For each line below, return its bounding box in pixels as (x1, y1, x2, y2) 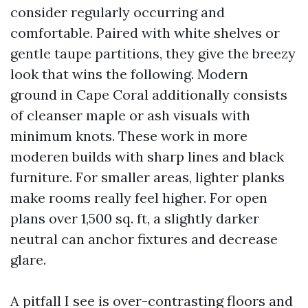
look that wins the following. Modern (10, 65, 248, 82)
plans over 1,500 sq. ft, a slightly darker (10, 210, 259, 227)
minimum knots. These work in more (10, 127, 247, 144)
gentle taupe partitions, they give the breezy (10, 45, 296, 62)
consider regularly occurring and (10, 3, 225, 21)
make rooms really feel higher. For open (10, 189, 267, 206)
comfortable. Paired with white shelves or (10, 24, 280, 41)
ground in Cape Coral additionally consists (10, 86, 287, 103)
